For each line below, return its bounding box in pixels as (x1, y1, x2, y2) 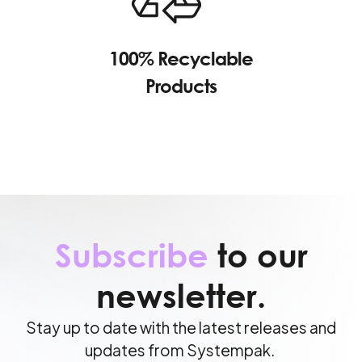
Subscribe (54, 235, 208, 276)
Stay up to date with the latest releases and (26, 318, 336, 338)
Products (145, 74, 217, 97)
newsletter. (96, 276, 266, 316)
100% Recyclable (109, 46, 253, 69)
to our (208, 235, 308, 276)
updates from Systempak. (85, 340, 277, 360)
